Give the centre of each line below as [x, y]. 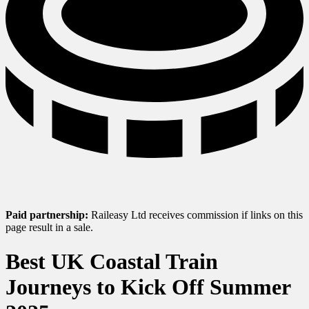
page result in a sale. [49, 228]
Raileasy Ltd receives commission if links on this [196, 215]
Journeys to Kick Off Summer [148, 287]
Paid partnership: [47, 215]
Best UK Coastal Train [112, 261]
